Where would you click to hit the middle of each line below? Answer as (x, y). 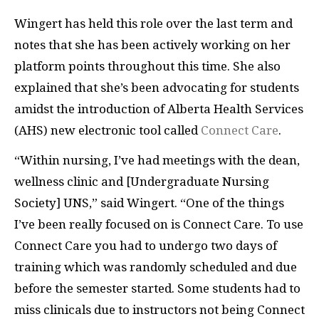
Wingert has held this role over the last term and (153, 23)
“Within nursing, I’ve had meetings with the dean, (157, 160)
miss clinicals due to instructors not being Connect (159, 310)
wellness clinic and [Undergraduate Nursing (142, 182)
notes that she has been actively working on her (152, 45)
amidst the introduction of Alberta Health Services (159, 109)
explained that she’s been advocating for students (157, 87)
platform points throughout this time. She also (147, 66)
